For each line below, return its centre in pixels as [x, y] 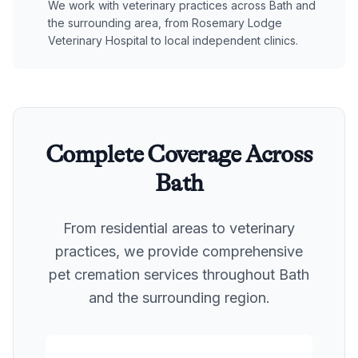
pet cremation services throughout [164, 274]
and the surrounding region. [179, 297]
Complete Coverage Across [179, 154]
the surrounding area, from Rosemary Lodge [165, 22]
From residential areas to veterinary [179, 228]
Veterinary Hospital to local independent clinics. [173, 40]
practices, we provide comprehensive [179, 251]
